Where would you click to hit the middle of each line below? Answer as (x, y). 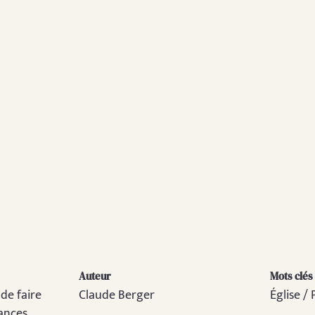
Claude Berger (117, 296)
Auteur (95, 276)
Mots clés (291, 276)
